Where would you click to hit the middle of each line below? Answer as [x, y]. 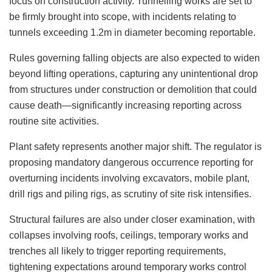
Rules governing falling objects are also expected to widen [134, 58]
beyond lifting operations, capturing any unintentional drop [134, 73]
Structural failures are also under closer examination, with [132, 219]
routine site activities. [54, 121]
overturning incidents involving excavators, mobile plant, [129, 178]
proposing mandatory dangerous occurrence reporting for [131, 162]
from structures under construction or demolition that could [133, 89]
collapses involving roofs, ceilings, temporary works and [129, 235]
